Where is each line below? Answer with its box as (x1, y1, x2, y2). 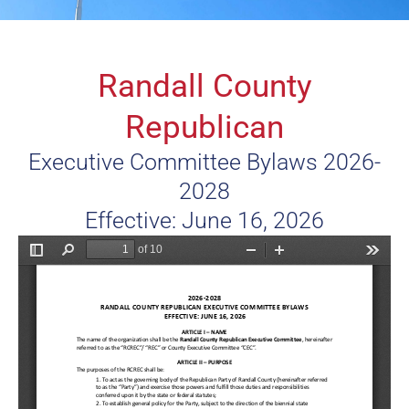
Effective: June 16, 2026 (85, 207, 324, 235)
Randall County (97, 68, 312, 106)
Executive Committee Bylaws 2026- (28, 149, 381, 176)
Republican (125, 109, 284, 147)
